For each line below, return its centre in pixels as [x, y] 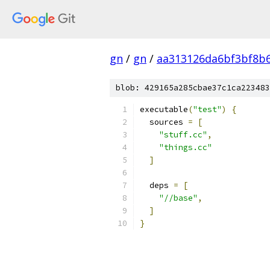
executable [164, 109]
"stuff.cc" [183, 135]
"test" [207, 109]
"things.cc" [186, 147]
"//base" [178, 198]
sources [164, 122]
